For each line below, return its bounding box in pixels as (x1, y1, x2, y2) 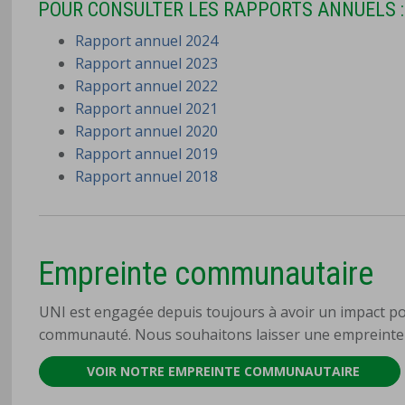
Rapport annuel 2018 (75, 165, 219, 186)
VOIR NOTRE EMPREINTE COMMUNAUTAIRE (87, 362, 361, 380)
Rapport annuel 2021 (75, 98, 219, 118)
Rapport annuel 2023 (75, 52, 219, 73)
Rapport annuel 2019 (75, 143, 219, 164)
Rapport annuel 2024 (75, 30, 219, 51)
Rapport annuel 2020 (75, 120, 219, 141)
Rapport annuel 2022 (75, 75, 219, 96)
